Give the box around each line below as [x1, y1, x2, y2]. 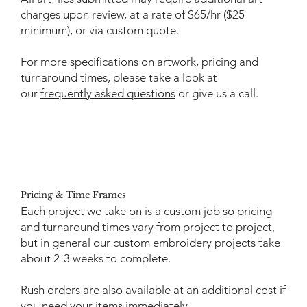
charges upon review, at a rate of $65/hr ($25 [21, 8, 245, 22]
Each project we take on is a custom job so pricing [21, 204, 272, 219]
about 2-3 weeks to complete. [21, 251, 171, 266]
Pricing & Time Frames [21, 188, 126, 201]
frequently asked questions [40, 86, 175, 101]
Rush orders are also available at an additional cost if [21, 283, 286, 297]
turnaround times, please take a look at [21, 71, 217, 85]
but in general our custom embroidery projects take [21, 236, 280, 250]
